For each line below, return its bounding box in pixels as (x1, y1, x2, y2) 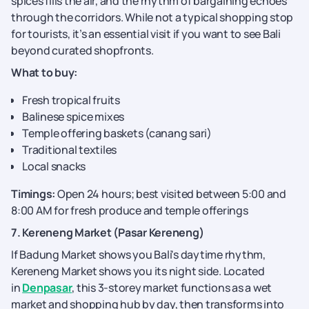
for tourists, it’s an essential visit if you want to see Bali (11, 26, 281, 41)
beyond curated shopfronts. (11, 43, 154, 58)
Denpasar (22, 280, 72, 295)
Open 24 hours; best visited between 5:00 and (57, 186, 286, 201)
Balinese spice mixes (22, 109, 124, 124)
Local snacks (22, 159, 86, 174)
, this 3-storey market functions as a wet (72, 280, 272, 295)
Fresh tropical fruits (22, 92, 120, 108)
